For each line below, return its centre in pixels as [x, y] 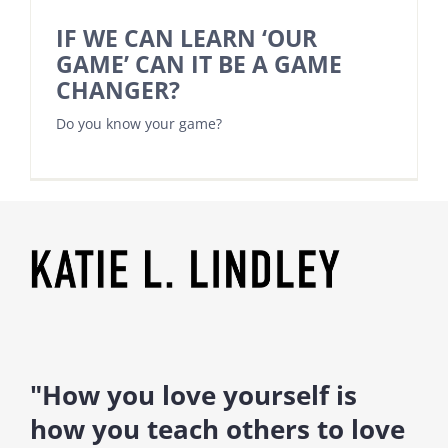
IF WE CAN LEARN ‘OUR [186, 38]
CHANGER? [118, 90]
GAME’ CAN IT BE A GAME [199, 64]
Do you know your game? [139, 123]
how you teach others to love [217, 428]
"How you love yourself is [193, 394]
